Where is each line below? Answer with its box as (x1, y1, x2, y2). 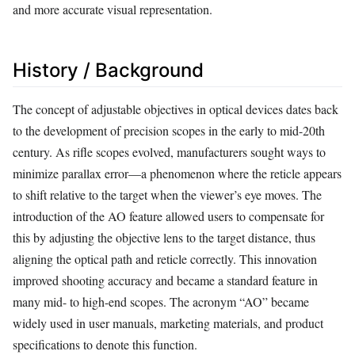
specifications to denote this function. (13, 336, 197, 353)
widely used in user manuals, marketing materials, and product (13, 315, 323, 332)
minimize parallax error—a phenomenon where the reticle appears (13, 165, 342, 182)
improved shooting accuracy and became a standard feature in (13, 272, 318, 289)
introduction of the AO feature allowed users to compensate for (13, 208, 324, 225)
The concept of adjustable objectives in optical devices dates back (13, 101, 338, 118)
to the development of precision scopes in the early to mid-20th (13, 122, 325, 139)
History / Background (13, 59, 204, 82)
